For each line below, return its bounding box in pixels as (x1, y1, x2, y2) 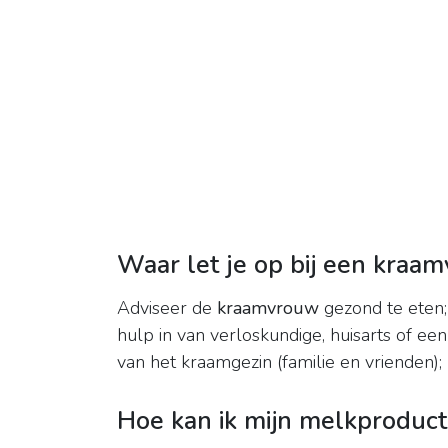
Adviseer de (117, 296, 217, 321)
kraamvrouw (217, 296, 319, 321)
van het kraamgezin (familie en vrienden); (117, 350, 442, 375)
